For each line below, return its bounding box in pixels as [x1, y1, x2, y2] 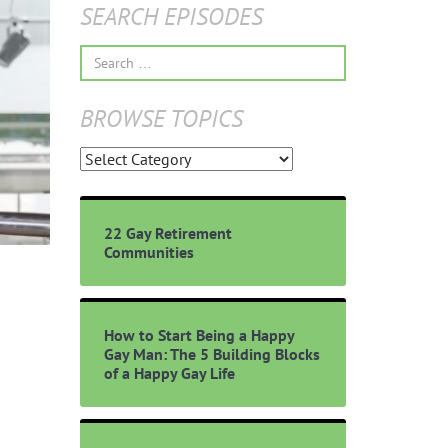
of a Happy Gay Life [103, 362, 235, 383]
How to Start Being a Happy [103, 324, 294, 345]
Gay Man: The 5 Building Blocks [103, 343, 320, 364]
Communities [103, 241, 194, 262]
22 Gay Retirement [103, 222, 232, 243]
